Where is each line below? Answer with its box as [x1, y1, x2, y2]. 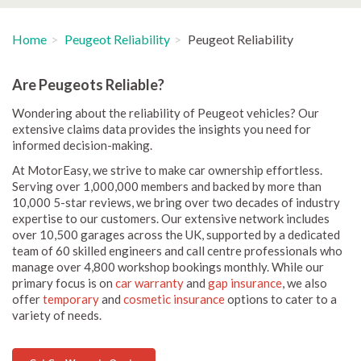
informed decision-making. [12, 138, 152, 152]
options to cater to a [225, 292, 337, 306]
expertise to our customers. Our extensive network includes [12, 211, 330, 226]
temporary [43, 292, 99, 306]
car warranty [115, 276, 184, 290]
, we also [282, 276, 327, 290]
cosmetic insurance [123, 292, 225, 306]
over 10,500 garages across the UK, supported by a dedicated [12, 227, 340, 242]
